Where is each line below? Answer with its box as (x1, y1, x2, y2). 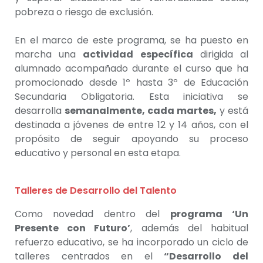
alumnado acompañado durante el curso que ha (15, 61, 248, 75)
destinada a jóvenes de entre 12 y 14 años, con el (15, 117, 248, 131)
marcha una (15, 47, 83, 61)
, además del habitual (130, 221, 249, 235)
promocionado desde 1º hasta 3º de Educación (15, 75, 248, 89)
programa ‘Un (170, 207, 249, 221)
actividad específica (83, 47, 193, 61)
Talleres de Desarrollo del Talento (15, 183, 177, 197)
